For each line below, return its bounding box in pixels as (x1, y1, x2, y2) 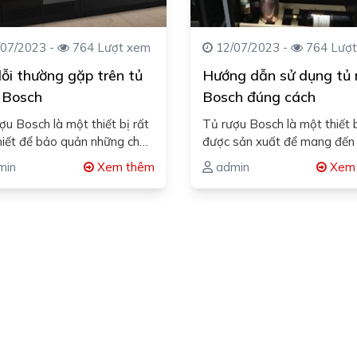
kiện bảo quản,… (202, 151, 289, 167)
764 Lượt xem (69, 39, 151, 55)
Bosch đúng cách (202, 87, 316, 106)
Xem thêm (93, 159, 155, 175)
